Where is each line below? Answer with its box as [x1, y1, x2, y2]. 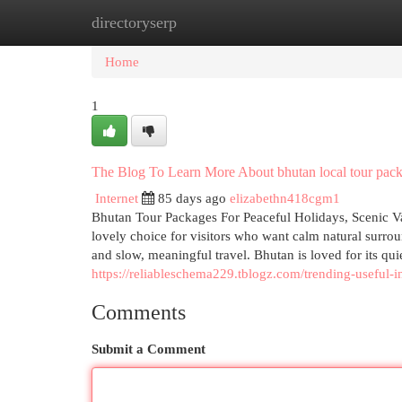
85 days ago [158, 190, 226, 205]
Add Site [304, 14, 353, 30]
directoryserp [92, 13, 177, 31]
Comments [92, 301, 186, 324]
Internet [95, 190, 138, 205]
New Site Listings [179, 14, 277, 30]
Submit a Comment [92, 341, 205, 356]
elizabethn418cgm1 [230, 190, 340, 205]
